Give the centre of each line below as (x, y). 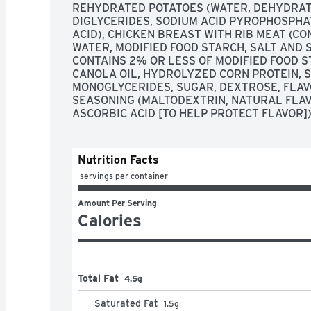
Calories (110, 220)
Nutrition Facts (118, 160)
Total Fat (98, 278)
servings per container (124, 176)
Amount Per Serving (117, 203)
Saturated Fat (126, 303)
